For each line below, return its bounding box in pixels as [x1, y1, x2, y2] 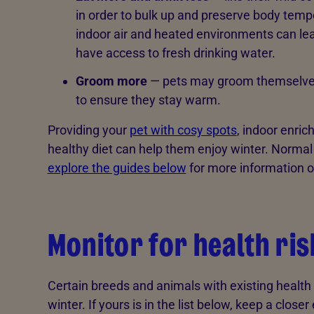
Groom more [75, 74, 147, 89]
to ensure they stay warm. [75, 93, 221, 108]
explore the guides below [47, 161, 186, 176]
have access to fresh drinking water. [75, 45, 275, 60]
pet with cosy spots [129, 123, 237, 138]
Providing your [47, 123, 130, 138]
